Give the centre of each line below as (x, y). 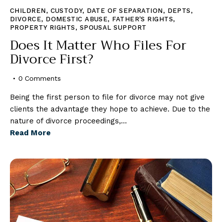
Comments (43, 79)
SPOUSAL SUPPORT (113, 28)
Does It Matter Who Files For (98, 46)
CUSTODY (66, 11)
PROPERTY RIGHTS (43, 28)
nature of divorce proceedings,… (68, 121)
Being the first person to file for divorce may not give (107, 97)
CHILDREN (28, 11)
